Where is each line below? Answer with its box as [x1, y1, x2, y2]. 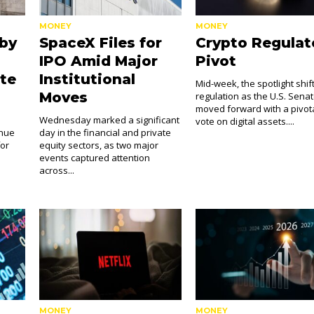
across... [39, 164, 74, 177]
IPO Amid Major [39, 53, 158, 69]
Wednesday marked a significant [39, 114, 179, 126]
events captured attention [39, 151, 150, 164]
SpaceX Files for [39, 34, 162, 51]
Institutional [39, 71, 135, 88]
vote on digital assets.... [196, 115, 295, 128]
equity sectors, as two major [39, 139, 158, 151]
